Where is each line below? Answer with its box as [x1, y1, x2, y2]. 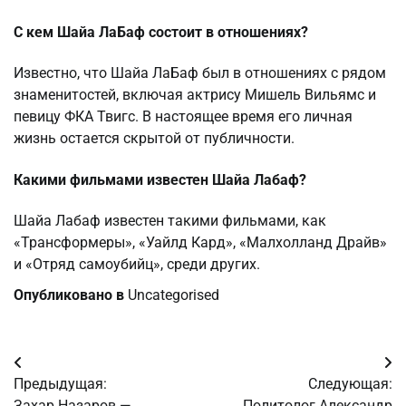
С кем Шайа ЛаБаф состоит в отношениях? [14, 24, 308, 42]
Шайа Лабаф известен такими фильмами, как [14, 211, 326, 229]
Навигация [13, 353, 124, 380]
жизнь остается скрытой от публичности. [14, 130, 295, 148]
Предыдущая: [14, 374, 107, 392]
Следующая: [308, 374, 392, 392]
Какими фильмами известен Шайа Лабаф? [14, 170, 306, 188]
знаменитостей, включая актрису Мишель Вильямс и [14, 86, 376, 104]
